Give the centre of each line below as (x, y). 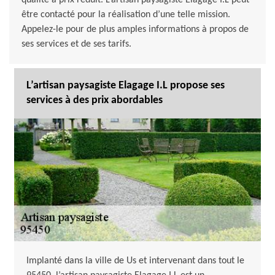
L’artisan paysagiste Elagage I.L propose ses (126, 86)
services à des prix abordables (95, 101)
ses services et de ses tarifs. (76, 45)
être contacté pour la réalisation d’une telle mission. (126, 15)
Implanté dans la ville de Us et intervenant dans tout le (135, 261)
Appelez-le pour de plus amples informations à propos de (135, 30)
